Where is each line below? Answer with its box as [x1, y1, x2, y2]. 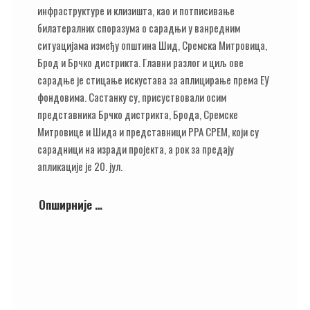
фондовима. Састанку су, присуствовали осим [37, 89, 226, 104]
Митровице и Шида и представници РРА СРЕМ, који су [37, 123, 259, 139]
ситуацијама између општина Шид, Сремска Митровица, [37, 37, 267, 53]
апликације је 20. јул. [37, 158, 122, 174]
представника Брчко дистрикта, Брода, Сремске [37, 106, 238, 122]
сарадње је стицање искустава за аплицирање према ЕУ [37, 71, 269, 87]
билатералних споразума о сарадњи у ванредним [37, 19, 240, 35]
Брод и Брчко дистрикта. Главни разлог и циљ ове [37, 54, 244, 70]
